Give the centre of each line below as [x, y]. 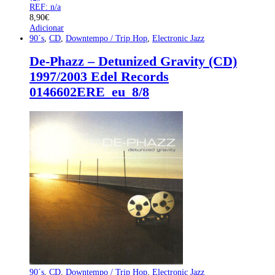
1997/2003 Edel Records [99, 77]
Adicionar [47, 27]
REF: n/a [45, 6]
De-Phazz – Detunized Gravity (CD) [133, 62]
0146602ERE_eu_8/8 [89, 92]
